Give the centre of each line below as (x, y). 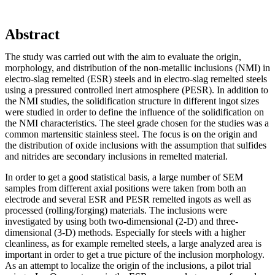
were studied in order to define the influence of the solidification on (134, 112)
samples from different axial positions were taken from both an (126, 188)
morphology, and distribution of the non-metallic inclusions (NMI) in (137, 68)
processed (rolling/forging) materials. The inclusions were (116, 210)
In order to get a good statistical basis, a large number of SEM (124, 177)
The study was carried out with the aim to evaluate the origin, (123, 56)
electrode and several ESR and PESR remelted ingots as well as (128, 199)
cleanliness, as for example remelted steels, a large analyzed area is (133, 243)
